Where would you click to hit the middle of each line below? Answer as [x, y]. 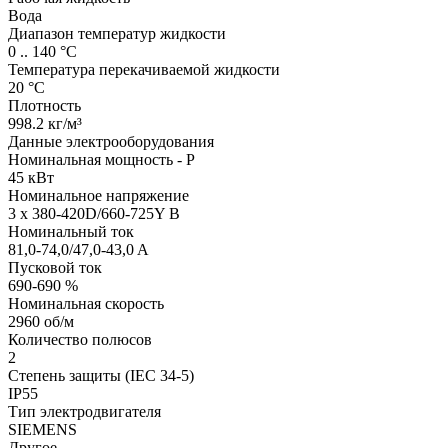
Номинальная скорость [86, 303]
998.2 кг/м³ [45, 123]
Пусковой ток [55, 267]
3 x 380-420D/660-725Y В [94, 213]
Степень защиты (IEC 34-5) [101, 375]
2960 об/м [41, 321]
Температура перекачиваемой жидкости [144, 69]
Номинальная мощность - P [101, 159]
